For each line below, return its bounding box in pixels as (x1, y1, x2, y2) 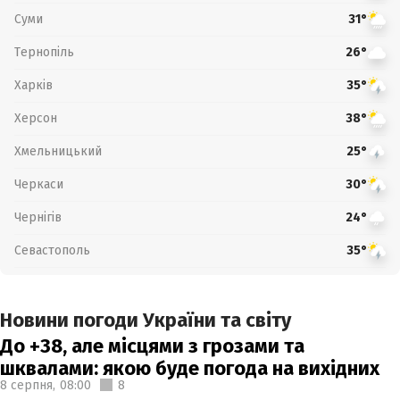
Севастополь (14, 242, 90, 258)
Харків (14, 77, 53, 93)
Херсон (14, 110, 57, 126)
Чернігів (14, 209, 62, 225)
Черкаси (14, 176, 63, 192)
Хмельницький (14, 143, 102, 159)
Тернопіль (14, 44, 74, 60)
